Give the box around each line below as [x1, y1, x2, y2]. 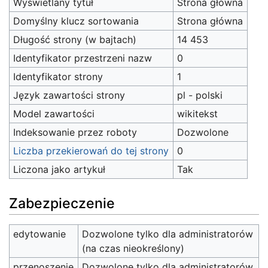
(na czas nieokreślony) [82, 242, 185, 254]
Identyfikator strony [13, 71, 103, 83]
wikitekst [177, 108, 218, 120]
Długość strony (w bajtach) [13, 33, 137, 46]
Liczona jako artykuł [13, 163, 106, 176]
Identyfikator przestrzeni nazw [13, 52, 153, 65]
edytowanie [13, 227, 66, 240]
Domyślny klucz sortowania [13, 15, 139, 28]
